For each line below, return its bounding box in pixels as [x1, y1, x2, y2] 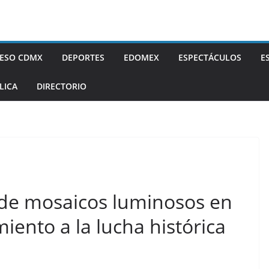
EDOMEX [124, 52, 159, 63]
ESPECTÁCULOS [178, 52, 241, 63]
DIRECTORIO [37, 80, 86, 92]
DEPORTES [62, 52, 104, 63]
